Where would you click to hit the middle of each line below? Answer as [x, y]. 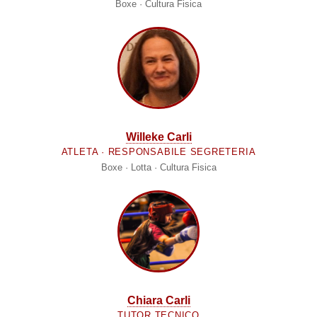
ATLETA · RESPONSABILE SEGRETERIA [158, 152]
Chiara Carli [158, 301]
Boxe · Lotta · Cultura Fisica [158, 168]
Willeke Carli [158, 137]
